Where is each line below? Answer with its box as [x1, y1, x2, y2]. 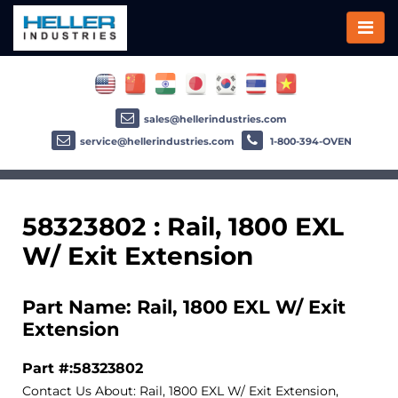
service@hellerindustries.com [79, 134, 235, 147]
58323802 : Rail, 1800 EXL [22, 211, 344, 242]
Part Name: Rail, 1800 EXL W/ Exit [22, 295, 346, 318]
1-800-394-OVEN [267, 134, 352, 147]
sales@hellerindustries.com [144, 112, 287, 125]
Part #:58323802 [22, 358, 143, 377]
